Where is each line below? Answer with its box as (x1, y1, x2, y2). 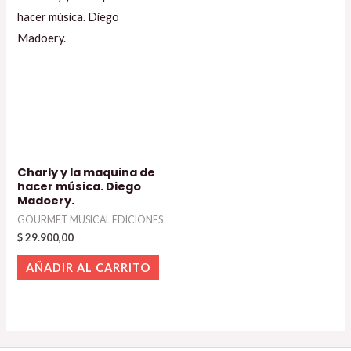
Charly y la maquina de (17, 165, 156, 181)
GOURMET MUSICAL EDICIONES (17, 213, 164, 226)
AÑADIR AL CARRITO (26, 261, 151, 275)
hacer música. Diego (17, 179, 142, 195)
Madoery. (17, 193, 75, 209)
